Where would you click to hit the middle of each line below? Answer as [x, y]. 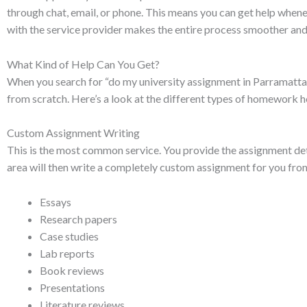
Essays [56, 201]
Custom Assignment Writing [73, 133]
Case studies [69, 236]
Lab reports [67, 253]
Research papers [78, 219]
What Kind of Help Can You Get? [83, 64]
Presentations [72, 287]
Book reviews [72, 270]
